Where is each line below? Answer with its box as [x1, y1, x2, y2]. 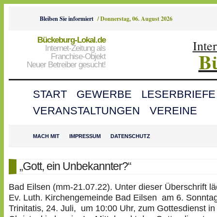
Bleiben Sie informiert [40, 14, 93, 23]
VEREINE [150, 104, 197, 117]
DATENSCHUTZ [110, 133, 150, 139]
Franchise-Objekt [51, 51, 106, 61]
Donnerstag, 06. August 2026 [100, 14, 172, 23]
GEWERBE [77, 88, 132, 100]
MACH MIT [33, 133, 60, 139]
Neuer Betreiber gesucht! [27, 60, 106, 69]
